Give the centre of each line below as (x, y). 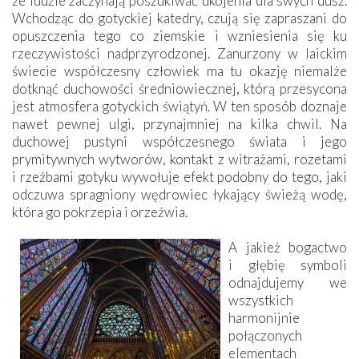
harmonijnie (264, 317)
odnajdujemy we (288, 282)
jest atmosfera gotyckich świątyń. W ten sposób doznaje (179, 106)
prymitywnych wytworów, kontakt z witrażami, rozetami (179, 159)
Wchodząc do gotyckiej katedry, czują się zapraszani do (179, 18)
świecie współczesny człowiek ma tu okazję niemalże (179, 71)
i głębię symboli (288, 264)
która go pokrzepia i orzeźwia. (100, 212)
